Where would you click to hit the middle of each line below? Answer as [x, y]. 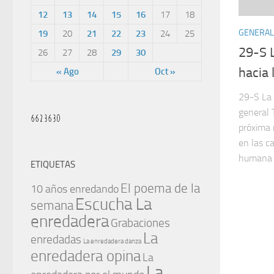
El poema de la [160, 188]
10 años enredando [75, 189]
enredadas [56, 239]
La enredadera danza [112, 241]
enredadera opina [86, 256]
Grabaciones [140, 223]
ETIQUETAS [53, 165]
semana [52, 206]
